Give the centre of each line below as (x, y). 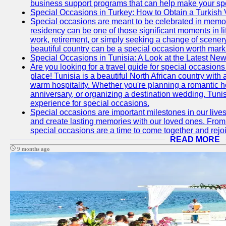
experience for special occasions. (90, 103)
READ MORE (195, 139)
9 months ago (33, 149)
